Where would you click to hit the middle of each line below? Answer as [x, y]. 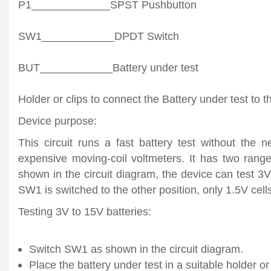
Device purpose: [57, 120]
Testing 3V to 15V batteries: [85, 211]
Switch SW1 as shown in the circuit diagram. [136, 249]
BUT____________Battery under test [108, 67]
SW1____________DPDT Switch [99, 36]
